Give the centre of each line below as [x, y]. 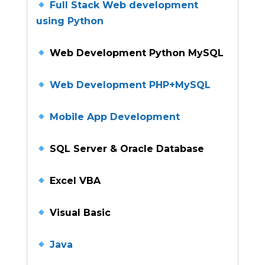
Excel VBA [74, 181]
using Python [70, 21]
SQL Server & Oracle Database [126, 149]
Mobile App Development [115, 117]
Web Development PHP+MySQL [130, 85]
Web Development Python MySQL [135, 53]
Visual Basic [79, 213]
